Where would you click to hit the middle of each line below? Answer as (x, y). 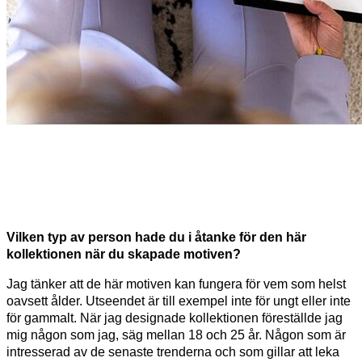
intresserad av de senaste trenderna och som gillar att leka (173, 351)
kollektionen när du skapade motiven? (124, 254)
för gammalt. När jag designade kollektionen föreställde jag (175, 318)
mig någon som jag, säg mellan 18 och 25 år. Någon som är (176, 335)
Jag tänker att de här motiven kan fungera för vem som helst (176, 284)
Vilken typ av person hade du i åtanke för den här (156, 237)
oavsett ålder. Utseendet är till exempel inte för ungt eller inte (179, 301)
